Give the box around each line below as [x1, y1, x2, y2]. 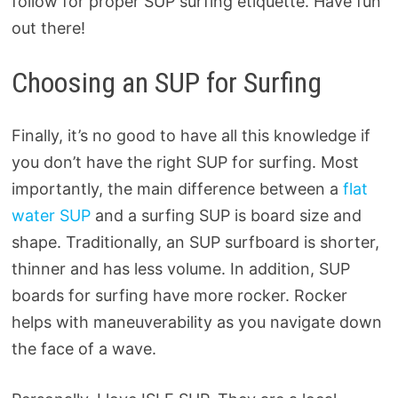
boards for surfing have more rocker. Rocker [11, 286, 347, 306]
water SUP [11, 206, 91, 226]
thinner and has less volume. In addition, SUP [11, 259, 350, 279]
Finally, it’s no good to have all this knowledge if [11, 126, 370, 146]
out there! [11, 18, 85, 37]
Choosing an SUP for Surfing [11, 65, 322, 99]
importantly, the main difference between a [11, 179, 343, 199]
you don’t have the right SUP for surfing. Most [11, 153, 359, 172]
